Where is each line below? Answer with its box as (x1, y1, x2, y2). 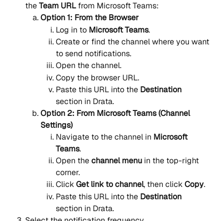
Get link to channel (76, 179, 144, 190)
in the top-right (142, 155, 201, 166)
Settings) (40, 120, 73, 131)
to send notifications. (56, 48, 131, 59)
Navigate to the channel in (56, 132, 153, 143)
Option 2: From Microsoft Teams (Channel (40, 108, 192, 119)
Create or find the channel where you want (56, 37, 211, 47)
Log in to (56, 24, 89, 35)
